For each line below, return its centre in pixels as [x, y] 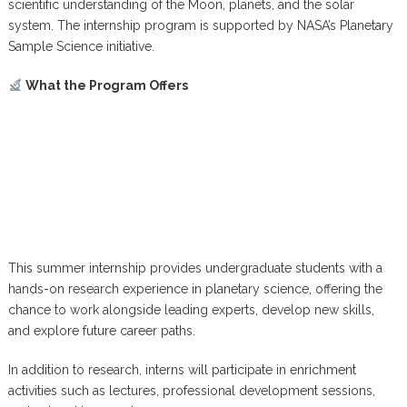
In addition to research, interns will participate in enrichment [182, 370]
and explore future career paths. [101, 331]
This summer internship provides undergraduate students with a [195, 268]
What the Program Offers [105, 85]
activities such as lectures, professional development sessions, [191, 391]
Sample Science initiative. [81, 46]
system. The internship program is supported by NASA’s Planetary [200, 25]
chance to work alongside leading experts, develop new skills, [191, 310]
